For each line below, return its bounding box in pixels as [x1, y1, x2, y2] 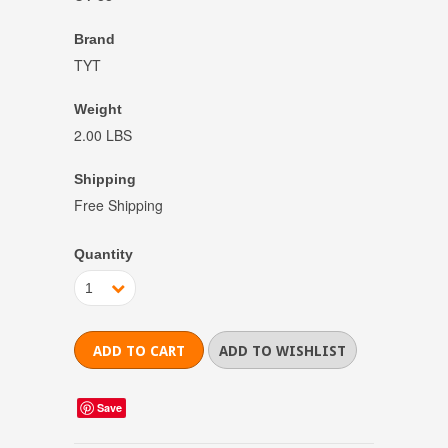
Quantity [74, 245, 133, 262]
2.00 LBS [74, 124, 132, 145]
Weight [74, 100, 122, 117]
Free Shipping [74, 194, 163, 215]
